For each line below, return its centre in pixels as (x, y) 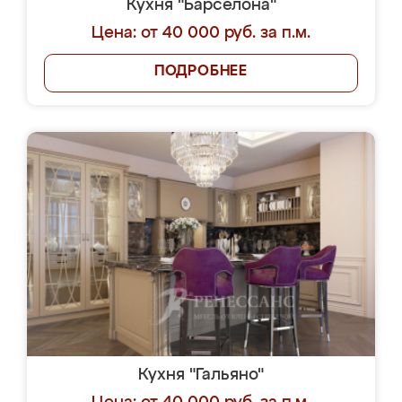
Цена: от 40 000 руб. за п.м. (201, 33)
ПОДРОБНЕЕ (201, 72)
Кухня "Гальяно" (201, 375)
